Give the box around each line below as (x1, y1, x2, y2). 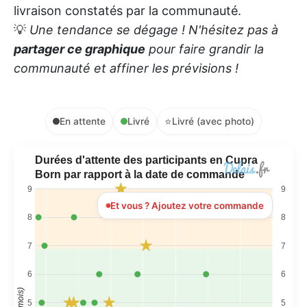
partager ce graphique (14, 42, 145, 57)
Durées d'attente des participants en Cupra (35, 153, 258, 166)
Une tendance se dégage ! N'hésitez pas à (29, 23, 278, 38)
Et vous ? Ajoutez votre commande (110, 200, 264, 212)
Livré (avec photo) (172, 116, 254, 127)
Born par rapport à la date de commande (35, 168, 245, 180)
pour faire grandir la (145, 42, 264, 57)
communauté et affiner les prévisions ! (14, 61, 238, 76)
